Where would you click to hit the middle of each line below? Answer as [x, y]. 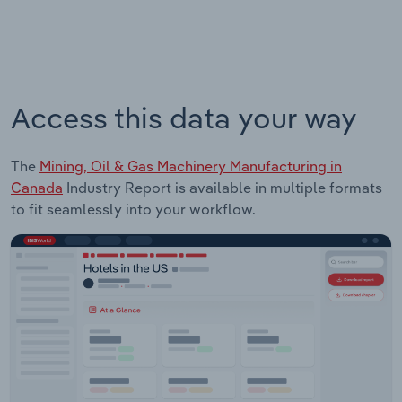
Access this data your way [184, 117]
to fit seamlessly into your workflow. [133, 209]
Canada [37, 187]
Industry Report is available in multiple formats [223, 187]
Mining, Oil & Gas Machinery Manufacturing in [191, 166]
